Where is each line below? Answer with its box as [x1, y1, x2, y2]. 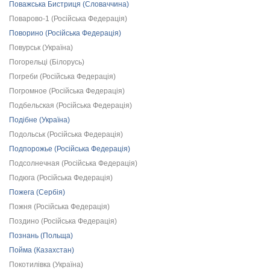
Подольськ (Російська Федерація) [9, 130, 123, 139]
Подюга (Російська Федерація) [9, 174, 113, 182]
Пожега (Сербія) [9, 188, 65, 196]
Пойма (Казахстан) [9, 246, 74, 254]
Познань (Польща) [9, 231, 73, 240]
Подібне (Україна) [9, 116, 70, 124]
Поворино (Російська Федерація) [9, 29, 121, 37]
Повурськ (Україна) [9, 43, 73, 52]
